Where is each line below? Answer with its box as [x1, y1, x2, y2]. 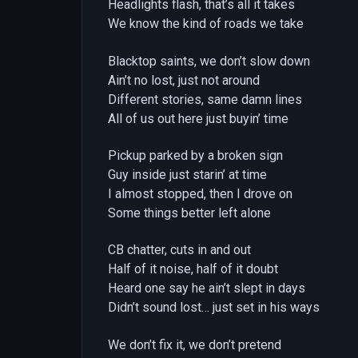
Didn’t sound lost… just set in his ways [108, 300, 320, 316]
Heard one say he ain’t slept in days [108, 280, 305, 296]
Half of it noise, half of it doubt [108, 261, 278, 277]
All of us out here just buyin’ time [108, 110, 288, 126]
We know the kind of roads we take [108, 16, 304, 32]
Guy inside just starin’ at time [108, 166, 267, 182]
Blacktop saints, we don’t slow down [108, 53, 310, 69]
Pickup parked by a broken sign [108, 147, 283, 163]
